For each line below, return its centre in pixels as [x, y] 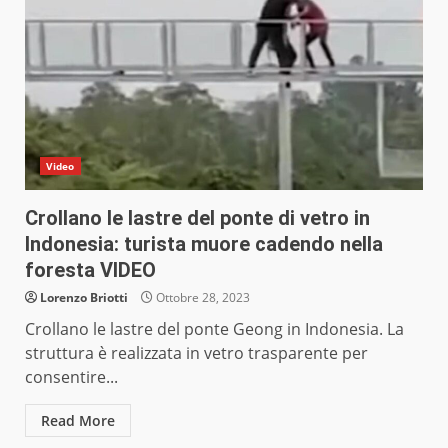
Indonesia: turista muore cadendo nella [204, 244]
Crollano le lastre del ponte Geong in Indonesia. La [214, 329]
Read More [78, 421]
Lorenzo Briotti [84, 298]
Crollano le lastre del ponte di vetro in [197, 218]
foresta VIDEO [90, 270]
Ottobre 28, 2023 [201, 298]
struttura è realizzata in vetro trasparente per [196, 353]
